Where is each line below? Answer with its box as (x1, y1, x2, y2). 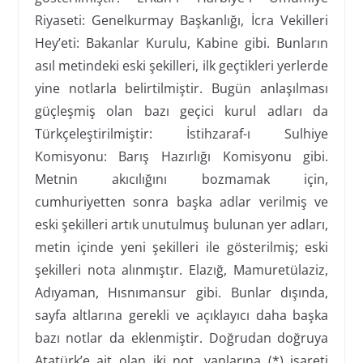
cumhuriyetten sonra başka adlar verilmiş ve (34, 192, 329, 211)
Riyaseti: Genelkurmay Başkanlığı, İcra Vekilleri (34, 11, 329, 29)
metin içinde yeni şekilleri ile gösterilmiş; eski (34, 237, 329, 256)
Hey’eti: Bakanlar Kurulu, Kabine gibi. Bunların (34, 33, 329, 52)
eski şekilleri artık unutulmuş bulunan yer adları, (34, 215, 329, 233)
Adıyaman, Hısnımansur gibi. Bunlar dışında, (34, 283, 329, 301)
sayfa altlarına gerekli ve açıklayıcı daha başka (34, 305, 329, 324)
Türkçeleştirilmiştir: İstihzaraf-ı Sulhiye (34, 124, 329, 143)
